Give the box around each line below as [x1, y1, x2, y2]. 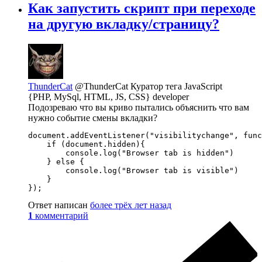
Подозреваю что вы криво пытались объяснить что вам [28, 102, 249, 112]
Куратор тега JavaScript [130, 81, 222, 91]
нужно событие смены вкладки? [28, 112, 157, 123]
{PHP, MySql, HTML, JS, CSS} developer [28, 91, 189, 102]
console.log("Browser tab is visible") [28, 166, 239, 175]
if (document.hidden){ [28, 139, 145, 149]
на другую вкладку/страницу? [28, 16, 219, 32]
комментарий [35, 210, 88, 220]
